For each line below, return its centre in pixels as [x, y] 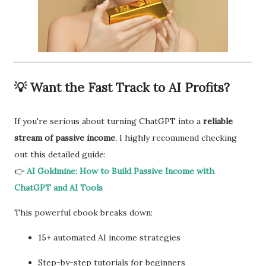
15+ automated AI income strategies [109, 237]
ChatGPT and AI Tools [58, 188]
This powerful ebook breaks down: [83, 213]
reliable [218, 121]
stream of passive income [65, 138]
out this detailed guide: [60, 154]
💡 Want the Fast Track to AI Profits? [122, 88]
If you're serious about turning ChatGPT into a [109, 121]
